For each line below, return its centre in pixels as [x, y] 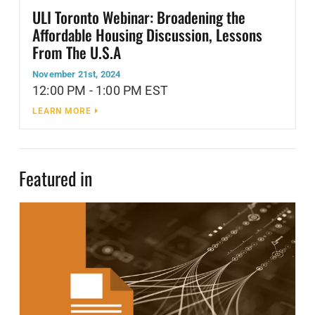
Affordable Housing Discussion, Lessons [147, 34]
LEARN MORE [62, 111]
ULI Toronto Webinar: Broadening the [139, 17]
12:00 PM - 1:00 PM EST [100, 90]
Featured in [56, 178]
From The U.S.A [77, 52]
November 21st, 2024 [77, 74]
